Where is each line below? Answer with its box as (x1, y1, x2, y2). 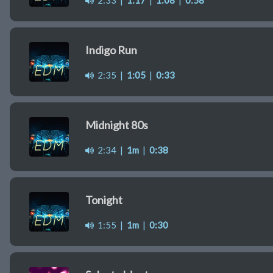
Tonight (85, 193, 122, 207)
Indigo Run (85, 43, 137, 57)
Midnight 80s (85, 118, 148, 132)
